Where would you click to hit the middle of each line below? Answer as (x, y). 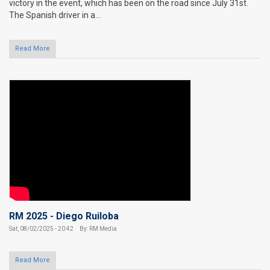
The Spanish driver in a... (55, 15)
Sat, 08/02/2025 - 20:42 (41, 228)
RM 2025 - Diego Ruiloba (64, 216)
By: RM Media (98, 228)
